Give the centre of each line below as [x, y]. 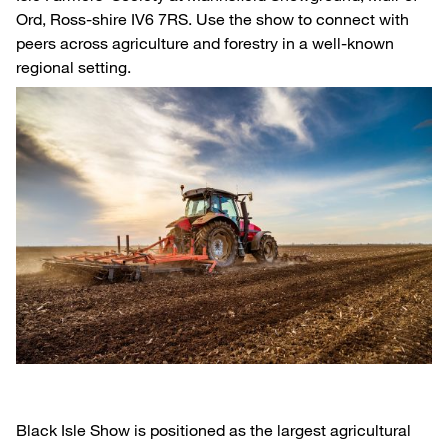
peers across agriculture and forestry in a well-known [205, 43]
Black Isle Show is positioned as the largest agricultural [213, 430]
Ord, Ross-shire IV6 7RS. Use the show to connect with [212, 19]
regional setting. [73, 67]
